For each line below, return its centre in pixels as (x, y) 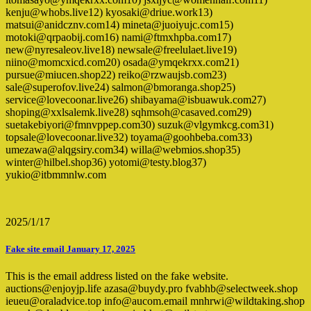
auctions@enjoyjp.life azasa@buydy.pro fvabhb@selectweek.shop (152, 289)
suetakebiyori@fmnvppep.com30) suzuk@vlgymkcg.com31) (140, 125)
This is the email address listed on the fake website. (117, 276)
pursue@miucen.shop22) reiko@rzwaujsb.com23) (116, 75)
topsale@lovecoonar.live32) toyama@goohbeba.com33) (129, 137)
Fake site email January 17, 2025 (70, 249)
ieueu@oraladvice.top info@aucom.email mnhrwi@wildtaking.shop (155, 301)
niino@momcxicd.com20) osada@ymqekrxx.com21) (122, 62)
